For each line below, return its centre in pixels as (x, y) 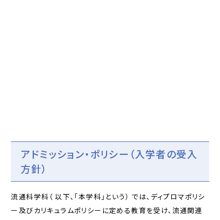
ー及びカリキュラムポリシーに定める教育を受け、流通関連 (107, 210)
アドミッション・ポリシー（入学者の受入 (109, 154)
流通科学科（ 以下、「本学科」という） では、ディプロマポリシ (108, 197)
